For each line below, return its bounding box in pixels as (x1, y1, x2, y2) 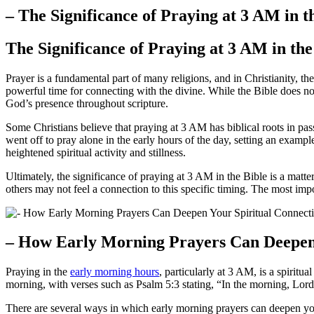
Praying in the (6, 266, 70, 278)
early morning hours (70, 266, 159, 278)
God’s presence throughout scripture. (6, 97, 168, 109)
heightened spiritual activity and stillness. (6, 146, 186, 158)
